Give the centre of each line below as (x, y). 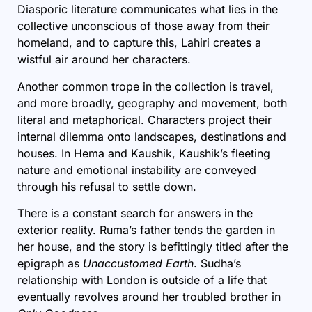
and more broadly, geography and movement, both (152, 103)
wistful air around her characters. (104, 60)
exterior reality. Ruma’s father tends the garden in (146, 230)
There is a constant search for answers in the (135, 213)
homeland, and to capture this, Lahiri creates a (139, 43)
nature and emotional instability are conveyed (137, 170)
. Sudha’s (217, 264)
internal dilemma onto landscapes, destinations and (152, 136)
